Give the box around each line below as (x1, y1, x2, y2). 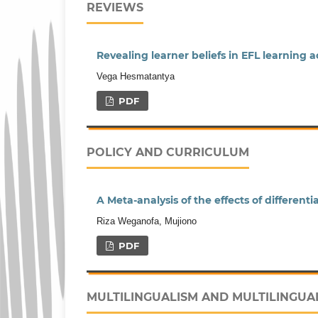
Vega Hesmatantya (97, 71, 175, 82)
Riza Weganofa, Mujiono (97, 216, 197, 227)
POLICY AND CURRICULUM (87, 146, 249, 160)
